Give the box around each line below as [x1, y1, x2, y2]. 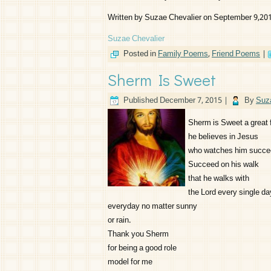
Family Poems [158, 47, 208, 61]
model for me [108, 255, 152, 269]
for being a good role [108, 241, 177, 255]
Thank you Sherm [108, 227, 169, 241]
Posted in [123, 47, 156, 61]
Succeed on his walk [188, 158, 259, 172]
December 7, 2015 [160, 94, 222, 108]
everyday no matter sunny [108, 200, 197, 214]
